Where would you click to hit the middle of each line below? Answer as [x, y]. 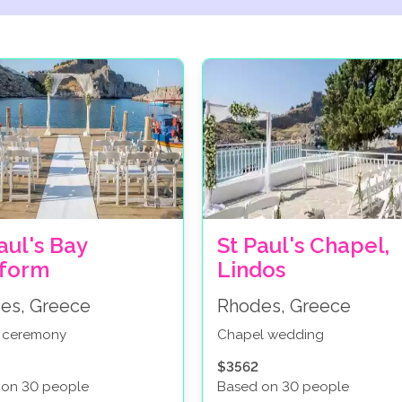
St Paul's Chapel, [303, 245]
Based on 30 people [283, 386]
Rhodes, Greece [284, 306]
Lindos [251, 269]
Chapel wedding [270, 334]
